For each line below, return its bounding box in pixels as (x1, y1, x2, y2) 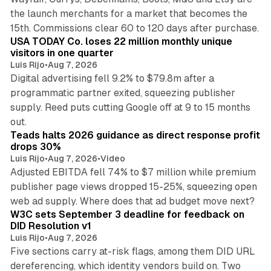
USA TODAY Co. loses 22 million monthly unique (10, 35, 232, 47)
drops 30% (10, 140, 61, 152)
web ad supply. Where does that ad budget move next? (10, 195, 255, 207)
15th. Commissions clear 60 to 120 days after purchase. (10, 22, 259, 34)
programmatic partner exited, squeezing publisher (10, 87, 235, 99)
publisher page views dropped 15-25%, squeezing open (10, 180, 257, 192)
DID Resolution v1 (10, 220, 91, 232)
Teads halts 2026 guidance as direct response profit (10, 129, 260, 141)
